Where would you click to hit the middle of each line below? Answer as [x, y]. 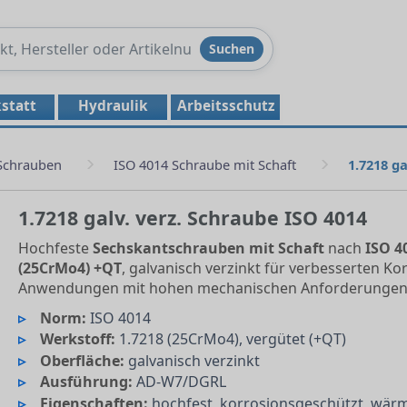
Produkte [98, 45]
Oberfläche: [83, 360]
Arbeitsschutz [225, 105]
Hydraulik [113, 105]
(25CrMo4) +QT [69, 268]
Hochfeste [55, 248]
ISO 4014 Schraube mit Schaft [205, 164]
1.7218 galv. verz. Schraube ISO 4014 [192, 218]
